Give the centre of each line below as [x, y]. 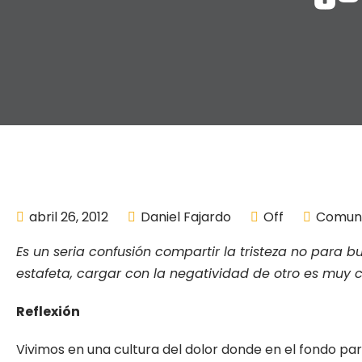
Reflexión [48, 311]
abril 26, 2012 [69, 217]
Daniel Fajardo [186, 217]
